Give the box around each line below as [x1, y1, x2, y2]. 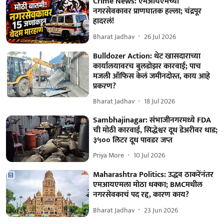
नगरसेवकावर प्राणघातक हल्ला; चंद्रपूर [93, 4, 202, 18]
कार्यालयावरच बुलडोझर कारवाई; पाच [93, 59, 201, 73]
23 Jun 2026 [144, 204, 178, 216]
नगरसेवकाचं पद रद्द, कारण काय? [93, 188, 189, 202]
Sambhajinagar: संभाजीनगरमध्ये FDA [93, 113, 211, 127]
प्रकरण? [93, 79, 116, 93]
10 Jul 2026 [133, 149, 165, 161]
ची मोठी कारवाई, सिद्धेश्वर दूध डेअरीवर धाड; [93, 123, 218, 137]
